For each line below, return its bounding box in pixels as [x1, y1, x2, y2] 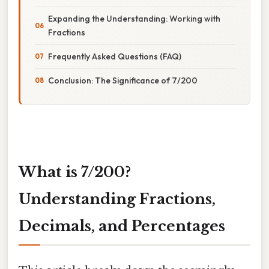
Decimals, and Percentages [19, 217, 225, 235]
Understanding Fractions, [19, 190, 216, 208]
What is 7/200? [19, 163, 131, 181]
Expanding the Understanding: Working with [48, 13, 220, 24]
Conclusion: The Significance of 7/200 [48, 74, 198, 86]
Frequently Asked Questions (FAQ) [48, 50, 181, 62]
